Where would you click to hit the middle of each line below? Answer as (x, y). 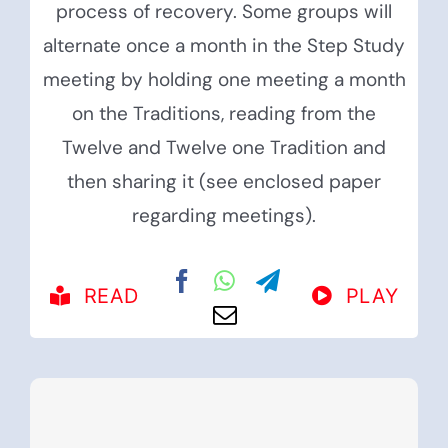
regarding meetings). (224, 215)
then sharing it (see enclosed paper (224, 181)
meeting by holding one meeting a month (224, 79)
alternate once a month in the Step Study (224, 45)
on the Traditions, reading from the (224, 113)
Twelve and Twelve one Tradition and (224, 147)
